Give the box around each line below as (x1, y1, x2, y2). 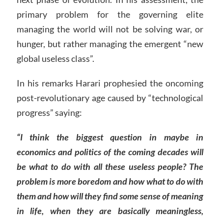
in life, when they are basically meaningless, (16, 205, 204, 216)
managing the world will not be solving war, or (16, 23, 204, 34)
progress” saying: (16, 107, 82, 118)
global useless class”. (16, 53, 94, 64)
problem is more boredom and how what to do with (16, 175, 204, 187)
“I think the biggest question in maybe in (16, 131, 204, 142)
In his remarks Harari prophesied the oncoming (16, 77, 204, 88)
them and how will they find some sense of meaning (16, 190, 204, 201)
